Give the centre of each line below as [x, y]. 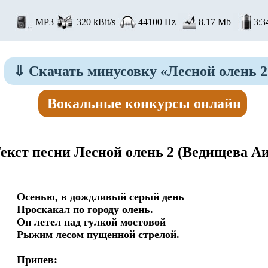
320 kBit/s [96, 22]
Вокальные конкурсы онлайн [144, 103]
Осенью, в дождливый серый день [101, 197]
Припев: [37, 260]
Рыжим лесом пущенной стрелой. [98, 234]
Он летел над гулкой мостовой [92, 222]
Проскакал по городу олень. [85, 209]
